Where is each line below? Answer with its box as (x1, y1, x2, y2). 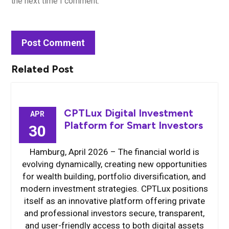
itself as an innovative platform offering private (24, 196, 205, 206)
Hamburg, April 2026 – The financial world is (29, 147, 199, 157)
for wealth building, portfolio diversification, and (22, 171, 207, 181)
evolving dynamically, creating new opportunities (21, 159, 207, 169)
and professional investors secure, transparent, (24, 208, 205, 218)
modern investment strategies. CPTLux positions (20, 184, 209, 194)
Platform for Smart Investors (63, 119, 203, 131)
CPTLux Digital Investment (63, 107, 193, 119)
